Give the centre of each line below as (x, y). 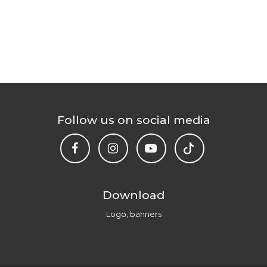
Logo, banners (133, 214)
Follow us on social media (133, 120)
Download (133, 195)
